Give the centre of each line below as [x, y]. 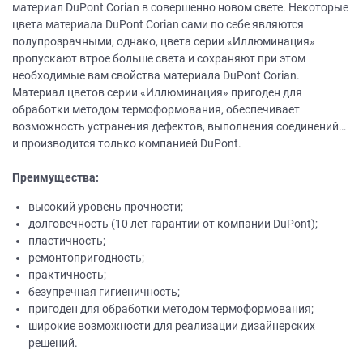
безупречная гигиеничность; [104, 292]
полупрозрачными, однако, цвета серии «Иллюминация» [164, 42]
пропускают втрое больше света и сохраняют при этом [159, 59]
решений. [53, 343]
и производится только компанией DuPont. [127, 144]
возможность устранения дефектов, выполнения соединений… [179, 127]
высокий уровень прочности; [106, 207]
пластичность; [67, 241]
